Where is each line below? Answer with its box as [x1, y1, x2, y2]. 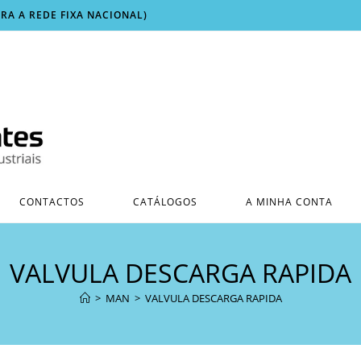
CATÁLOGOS [132, 194, 197, 209]
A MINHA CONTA [245, 194, 333, 209]
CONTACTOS [19, 194, 85, 209]
